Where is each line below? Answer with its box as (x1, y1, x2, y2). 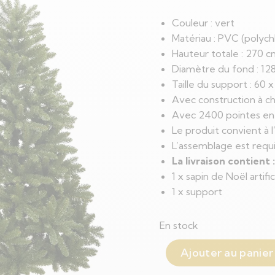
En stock (160, 219, 198, 231)
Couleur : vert (172, 17, 234, 29)
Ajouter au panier (180, 246, 274, 260)
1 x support (172, 185, 222, 198)
